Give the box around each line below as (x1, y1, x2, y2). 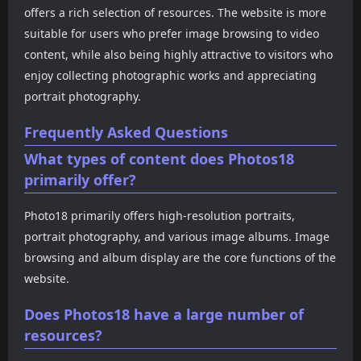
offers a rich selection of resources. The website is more (24, 4, 326, 20)
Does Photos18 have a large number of (24, 304, 304, 324)
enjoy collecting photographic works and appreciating (24, 67, 317, 83)
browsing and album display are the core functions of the (24, 249, 336, 265)
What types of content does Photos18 (24, 148, 294, 168)
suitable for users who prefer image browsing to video (24, 25, 319, 41)
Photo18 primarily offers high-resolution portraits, (24, 207, 295, 223)
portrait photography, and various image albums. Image (24, 228, 330, 244)
